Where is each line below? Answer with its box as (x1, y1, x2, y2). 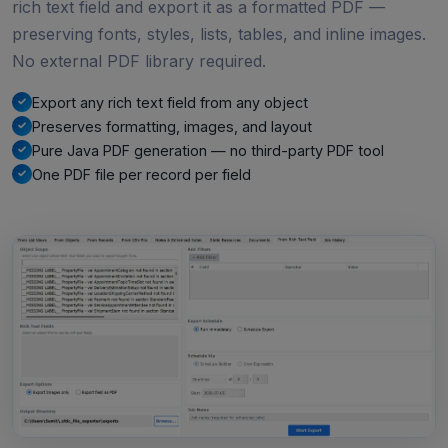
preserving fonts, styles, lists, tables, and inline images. (12, 23, 426, 44)
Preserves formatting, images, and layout (32, 117, 312, 135)
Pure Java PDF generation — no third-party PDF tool (32, 141, 384, 159)
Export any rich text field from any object (32, 93, 308, 111)
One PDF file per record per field (32, 165, 251, 183)
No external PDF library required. (12, 50, 266, 71)
